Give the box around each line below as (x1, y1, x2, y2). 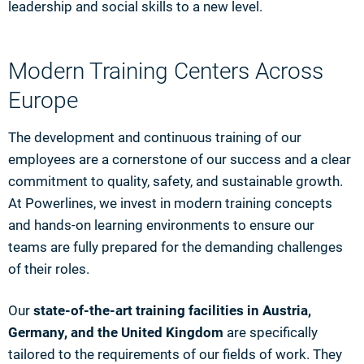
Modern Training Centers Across (8, 58, 323, 84)
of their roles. (8, 261, 89, 277)
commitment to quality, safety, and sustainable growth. (8, 173, 343, 189)
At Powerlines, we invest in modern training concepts (8, 195, 332, 211)
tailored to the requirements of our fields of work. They (8, 346, 342, 362)
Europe (8, 87, 78, 114)
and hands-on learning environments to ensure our (8, 217, 314, 233)
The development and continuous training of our (8, 129, 301, 145)
